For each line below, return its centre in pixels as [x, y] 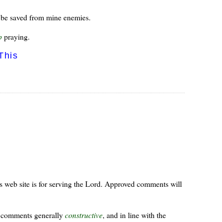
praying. [16, 37]
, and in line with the [134, 215]
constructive [83, 215]
